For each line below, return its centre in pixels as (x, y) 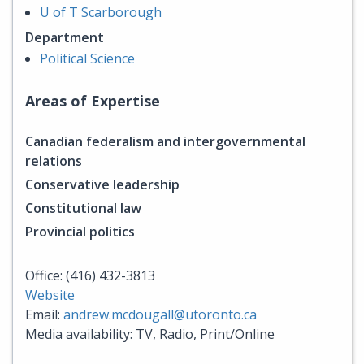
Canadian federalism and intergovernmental (165, 141)
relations (54, 160)
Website (50, 295)
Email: (44, 314)
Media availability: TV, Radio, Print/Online (150, 334)
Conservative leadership (102, 184)
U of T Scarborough (101, 12)
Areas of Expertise (93, 100)
